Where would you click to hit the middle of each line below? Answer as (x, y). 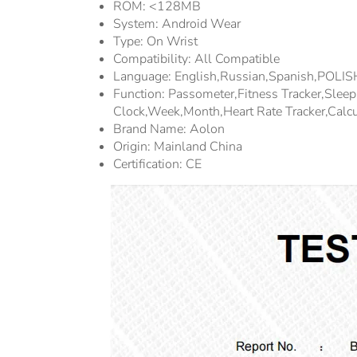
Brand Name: (151, 129)
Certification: (149, 165)
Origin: (133, 147)
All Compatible (237, 59)
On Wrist (172, 42)
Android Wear (201, 24)
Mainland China (198, 147)
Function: (141, 94)
